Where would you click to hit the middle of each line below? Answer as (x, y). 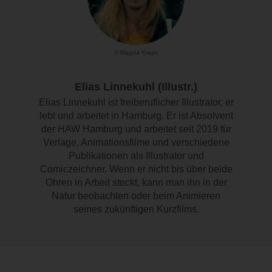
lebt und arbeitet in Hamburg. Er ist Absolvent (136, 116)
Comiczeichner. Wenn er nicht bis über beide (136, 169)
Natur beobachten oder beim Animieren (136, 196)
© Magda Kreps (136, 53)
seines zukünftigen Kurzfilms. (136, 209)
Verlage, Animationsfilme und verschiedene (136, 143)
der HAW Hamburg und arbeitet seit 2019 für (136, 129)
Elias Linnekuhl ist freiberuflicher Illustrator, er (136, 103)
